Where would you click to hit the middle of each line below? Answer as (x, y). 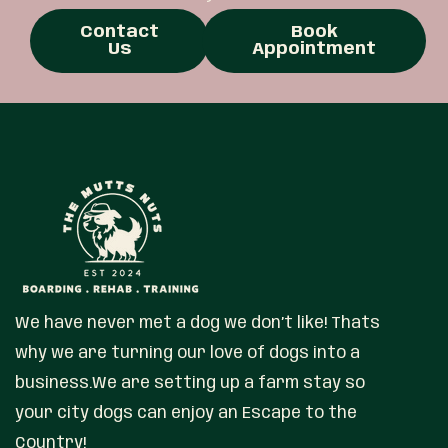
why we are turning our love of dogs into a (187, 353)
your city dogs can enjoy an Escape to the (186, 413)
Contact (119, 31)
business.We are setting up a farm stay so (190, 383)
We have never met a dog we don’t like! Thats (197, 323)
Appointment (314, 48)
